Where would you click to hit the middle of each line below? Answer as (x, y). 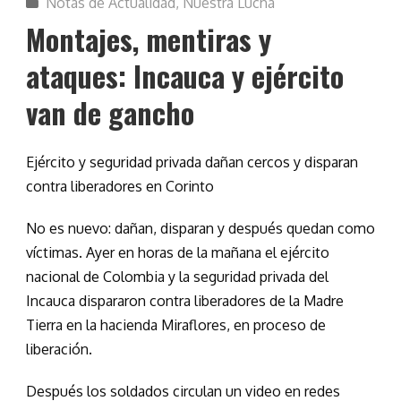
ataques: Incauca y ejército (185, 76)
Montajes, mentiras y (149, 39)
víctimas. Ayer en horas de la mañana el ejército (178, 253)
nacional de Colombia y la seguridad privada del (177, 277)
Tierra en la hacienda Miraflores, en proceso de (176, 325)
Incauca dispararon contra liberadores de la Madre (185, 301)
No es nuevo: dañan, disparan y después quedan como (200, 229)
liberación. (59, 350)
